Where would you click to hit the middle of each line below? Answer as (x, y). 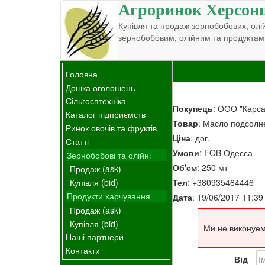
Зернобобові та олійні (109, 155)
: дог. (200, 138)
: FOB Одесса (226, 152)
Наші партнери (95, 237)
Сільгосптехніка (96, 101)
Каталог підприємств (106, 114)
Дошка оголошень (100, 87)
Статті (77, 141)
